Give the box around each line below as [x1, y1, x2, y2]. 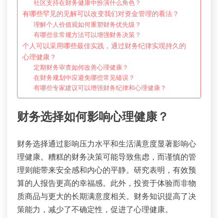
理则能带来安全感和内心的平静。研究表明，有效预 [17, 164, 196, 175]
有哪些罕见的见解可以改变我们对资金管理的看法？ [22, 8, 179, 18]
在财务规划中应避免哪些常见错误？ [33, 73, 135, 82]
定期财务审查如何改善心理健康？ [33, 63, 128, 72]
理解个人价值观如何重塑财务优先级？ [33, 20, 141, 29]
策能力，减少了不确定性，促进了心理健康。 [17, 204, 173, 214]
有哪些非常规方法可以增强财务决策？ [33, 30, 141, 39]
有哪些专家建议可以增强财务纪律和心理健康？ [33, 83, 166, 92]
